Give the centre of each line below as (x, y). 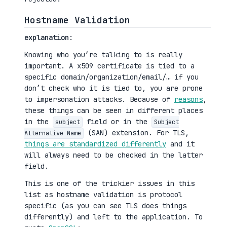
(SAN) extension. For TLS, (136, 133)
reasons (188, 99)
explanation (47, 37)
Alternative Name (53, 133)
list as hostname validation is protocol (103, 195)
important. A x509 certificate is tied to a (109, 66)
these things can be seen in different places (113, 110)
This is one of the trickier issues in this (109, 183)
